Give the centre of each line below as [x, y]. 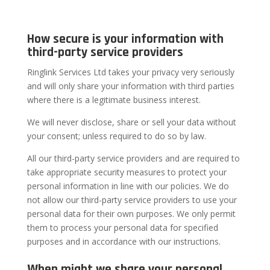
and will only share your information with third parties [130, 86]
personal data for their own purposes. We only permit [131, 214]
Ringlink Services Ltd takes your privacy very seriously [130, 72]
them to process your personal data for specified [122, 228]
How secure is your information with [125, 39]
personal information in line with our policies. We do [128, 186]
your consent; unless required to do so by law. [116, 136]
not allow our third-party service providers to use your [132, 200]
